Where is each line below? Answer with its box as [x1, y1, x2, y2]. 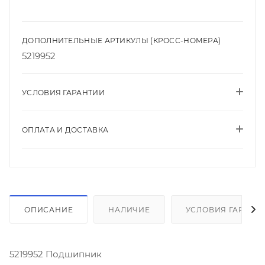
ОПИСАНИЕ [24, 205, 73, 214]
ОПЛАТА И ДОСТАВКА [22, 125, 109, 134]
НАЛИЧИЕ [108, 205, 150, 214]
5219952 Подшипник [9, 248, 102, 260]
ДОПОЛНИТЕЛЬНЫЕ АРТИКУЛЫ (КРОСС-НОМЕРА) [22, 35, 221, 45]
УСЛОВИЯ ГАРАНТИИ [22, 88, 105, 97]
